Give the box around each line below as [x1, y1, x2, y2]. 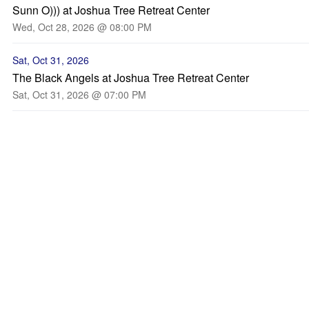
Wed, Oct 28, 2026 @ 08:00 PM [12, 20, 152, 34]
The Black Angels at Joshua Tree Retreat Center [12, 70, 249, 86]
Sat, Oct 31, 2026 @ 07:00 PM [12, 88, 146, 101]
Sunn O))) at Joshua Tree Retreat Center [12, 2, 210, 18]
